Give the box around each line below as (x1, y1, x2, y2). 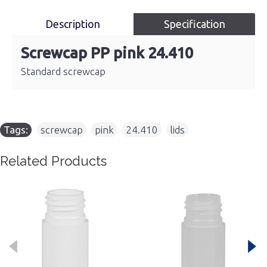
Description (45, 18, 100, 30)
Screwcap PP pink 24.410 (21, 44, 193, 61)
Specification (163, 18, 225, 30)
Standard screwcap (21, 66, 105, 77)
